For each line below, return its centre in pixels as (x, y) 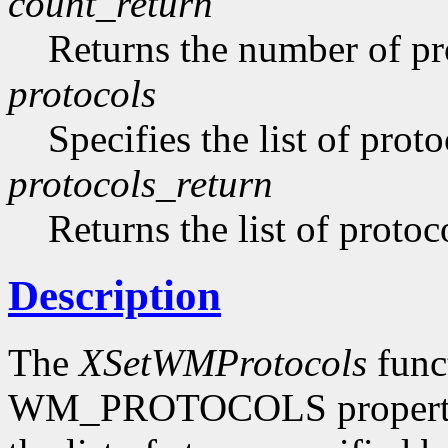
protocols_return (140, 184)
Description (114, 296)
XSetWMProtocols (223, 363)
